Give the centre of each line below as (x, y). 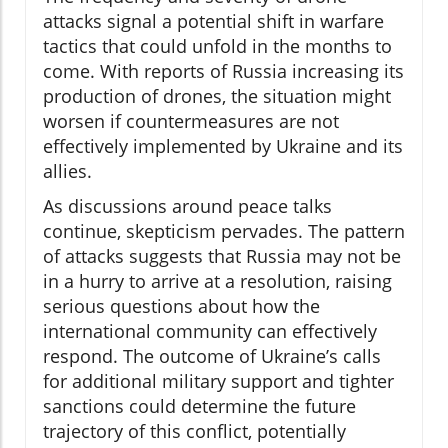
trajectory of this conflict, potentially (194, 431)
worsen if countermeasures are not (191, 121)
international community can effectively (210, 331)
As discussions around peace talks (187, 206)
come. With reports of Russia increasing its (223, 71)
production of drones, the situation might (217, 96)
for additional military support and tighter (218, 381)
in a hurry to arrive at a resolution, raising (217, 281)
